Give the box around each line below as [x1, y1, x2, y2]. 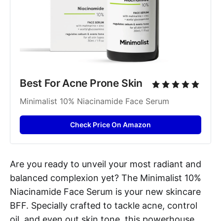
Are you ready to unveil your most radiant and [10, 158, 201, 169]
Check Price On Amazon [70, 120, 151, 129]
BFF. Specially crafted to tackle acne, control [10, 200, 197, 211]
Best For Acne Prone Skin [20, 76, 143, 89]
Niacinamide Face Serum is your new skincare [10, 186, 201, 197]
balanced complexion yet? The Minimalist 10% [10, 172, 201, 183]
